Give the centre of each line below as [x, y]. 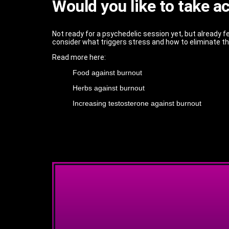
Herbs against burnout [109, 88]
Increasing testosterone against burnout [137, 103]
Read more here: [79, 57]
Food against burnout [107, 72]
